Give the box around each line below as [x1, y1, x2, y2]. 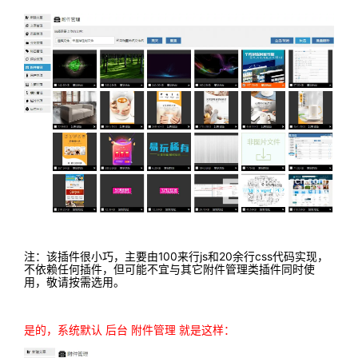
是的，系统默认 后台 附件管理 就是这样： [24, 324, 235, 337]
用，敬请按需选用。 [24, 276, 125, 289]
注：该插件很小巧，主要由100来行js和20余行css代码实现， [24, 250, 328, 264]
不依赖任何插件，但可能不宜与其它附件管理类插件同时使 [24, 263, 315, 276]
